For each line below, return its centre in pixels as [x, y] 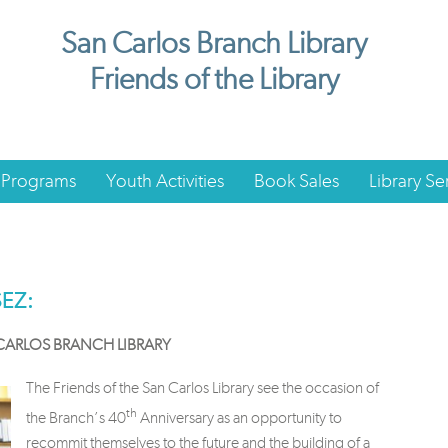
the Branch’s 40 [76, 418]
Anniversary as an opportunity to [239, 418]
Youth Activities [165, 180]
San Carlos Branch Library [214, 43]
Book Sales [296, 180]
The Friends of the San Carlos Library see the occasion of [202, 388]
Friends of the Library [214, 79]
